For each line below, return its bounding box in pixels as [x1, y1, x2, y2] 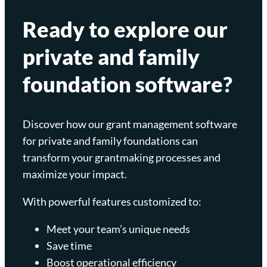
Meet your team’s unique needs [46, 222, 190, 235]
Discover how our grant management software [23, 117, 237, 131]
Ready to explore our [23, 15, 228, 42]
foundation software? [23, 70, 232, 97]
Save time [46, 238, 92, 252]
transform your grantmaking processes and [23, 150, 221, 164]
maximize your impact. [23, 167, 127, 181]
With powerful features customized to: [23, 194, 201, 208]
